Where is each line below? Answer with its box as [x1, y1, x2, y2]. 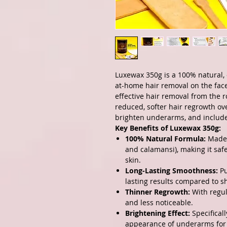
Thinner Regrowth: [125, 187, 190, 197]
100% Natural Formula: [125, 134, 206, 144]
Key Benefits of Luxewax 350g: [115, 123, 221, 133]
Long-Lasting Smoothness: [125, 166, 218, 176]
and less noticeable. [125, 198, 193, 208]
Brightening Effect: [125, 208, 190, 218]
